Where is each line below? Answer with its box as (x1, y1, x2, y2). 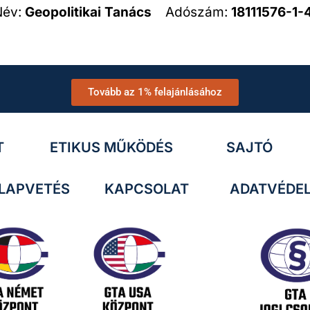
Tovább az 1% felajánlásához (88, 85, 222, 98)
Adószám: (151, 3, 231, 20)
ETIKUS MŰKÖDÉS (50, 138, 174, 156)
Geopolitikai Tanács (24, 3, 152, 20)
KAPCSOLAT (104, 180, 189, 197)
